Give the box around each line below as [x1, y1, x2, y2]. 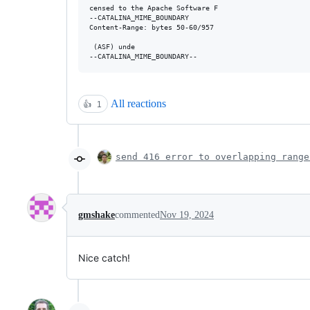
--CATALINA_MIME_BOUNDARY [89, 14, 189, 21]
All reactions [111, 98, 166, 109]
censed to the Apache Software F [89, 4, 218, 12]
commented [115, 210, 160, 220]
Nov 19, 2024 [160, 210, 214, 220]
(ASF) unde [89, 43, 135, 51]
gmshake [78, 210, 115, 220]
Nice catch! [78, 252, 130, 264]
